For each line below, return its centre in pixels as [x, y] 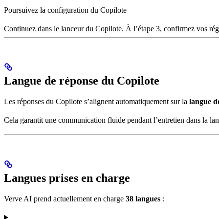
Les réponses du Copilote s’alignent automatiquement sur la [97, 102]
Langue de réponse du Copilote [82, 81]
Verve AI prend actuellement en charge [65, 199]
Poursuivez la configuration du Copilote [65, 10]
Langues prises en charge [67, 178]
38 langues [143, 199]
